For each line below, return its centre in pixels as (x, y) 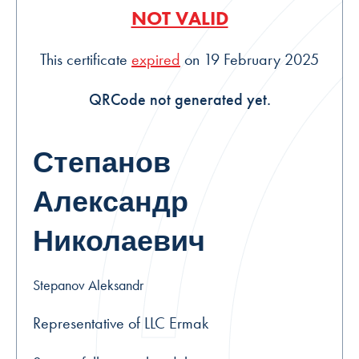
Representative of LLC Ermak (121, 323)
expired (156, 60)
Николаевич (119, 242)
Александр (111, 202)
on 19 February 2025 (250, 60)
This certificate (86, 60)
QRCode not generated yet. (179, 100)
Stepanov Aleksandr (88, 285)
